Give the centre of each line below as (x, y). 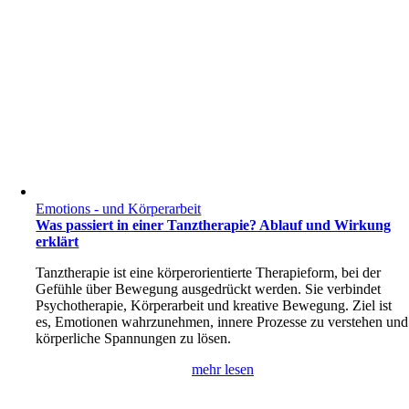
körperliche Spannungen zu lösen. (134, 339)
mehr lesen (223, 370)
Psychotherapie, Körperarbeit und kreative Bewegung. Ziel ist (214, 306)
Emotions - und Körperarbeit (119, 209)
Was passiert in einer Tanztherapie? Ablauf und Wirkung (214, 225)
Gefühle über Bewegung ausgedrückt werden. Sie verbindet (209, 289)
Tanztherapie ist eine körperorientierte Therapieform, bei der (209, 273)
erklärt (58, 242)
